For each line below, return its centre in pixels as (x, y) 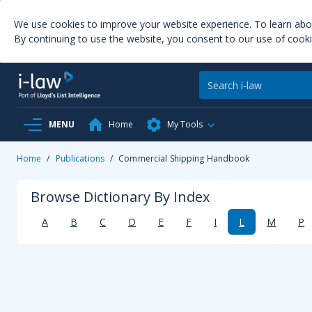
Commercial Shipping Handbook (184, 158)
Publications (80, 158)
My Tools (185, 124)
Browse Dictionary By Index (120, 197)
